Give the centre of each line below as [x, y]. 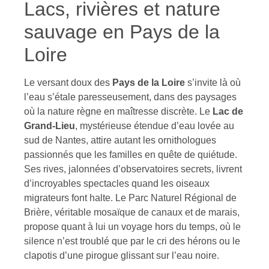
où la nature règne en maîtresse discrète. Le [118, 111]
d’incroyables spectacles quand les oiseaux [117, 183]
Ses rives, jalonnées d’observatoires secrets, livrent [133, 169]
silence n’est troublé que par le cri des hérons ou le [132, 241]
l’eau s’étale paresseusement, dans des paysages [130, 97]
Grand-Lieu [50, 125]
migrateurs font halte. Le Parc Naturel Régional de [130, 198]
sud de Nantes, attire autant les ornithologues [120, 140]
